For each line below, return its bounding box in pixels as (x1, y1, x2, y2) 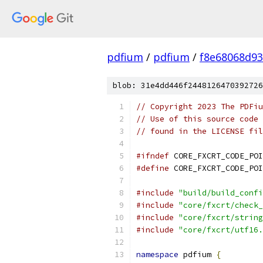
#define (136, 163, 169, 173)
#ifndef (136, 151, 169, 161)
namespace (136, 249, 178, 259)
